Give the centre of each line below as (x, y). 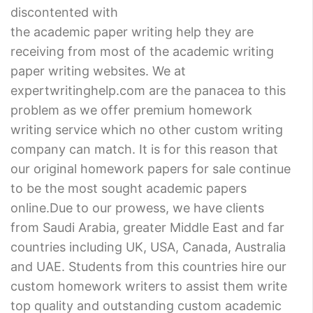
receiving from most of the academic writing (142, 51)
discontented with (64, 12)
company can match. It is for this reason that (144, 149)
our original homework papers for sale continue (151, 168)
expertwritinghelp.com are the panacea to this (148, 90)
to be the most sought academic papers (129, 188)
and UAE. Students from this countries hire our (148, 266)
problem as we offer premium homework (131, 110)
